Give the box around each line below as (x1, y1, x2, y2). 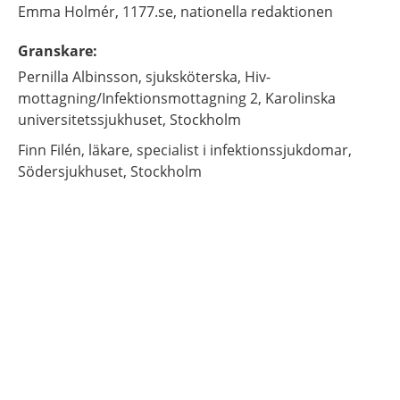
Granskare (18, 41, 93, 61)
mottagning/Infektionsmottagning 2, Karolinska (18, 88, 336, 108)
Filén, (50, 140, 85, 160)
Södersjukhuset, (18, 162, 127, 181)
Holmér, (64, 2, 119, 21)
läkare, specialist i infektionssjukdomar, (88, 140, 352, 160)
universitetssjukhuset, (18, 110, 166, 129)
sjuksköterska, (146, 67, 241, 87)
